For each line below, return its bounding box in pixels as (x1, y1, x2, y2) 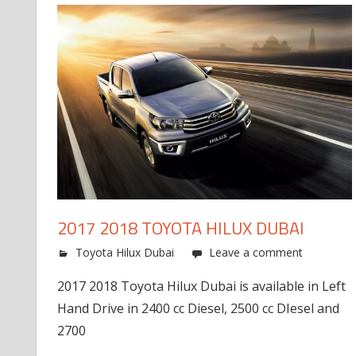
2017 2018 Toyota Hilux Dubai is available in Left (56, 277, 346, 295)
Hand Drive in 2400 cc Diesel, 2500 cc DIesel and (56, 299, 339, 317)
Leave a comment (208, 244, 303, 260)
